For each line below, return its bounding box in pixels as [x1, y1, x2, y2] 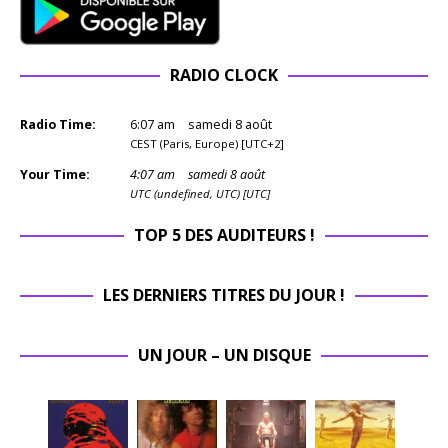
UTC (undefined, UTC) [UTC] [130, 186, 270, 202]
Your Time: [20, 166, 90, 184]
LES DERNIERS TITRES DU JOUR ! [103, 284, 345, 307]
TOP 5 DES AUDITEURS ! [133, 224, 315, 247]
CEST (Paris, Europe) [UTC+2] [130, 136, 284, 152]
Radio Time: [20, 116, 96, 134]
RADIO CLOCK [170, 64, 278, 87]
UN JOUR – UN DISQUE [137, 344, 311, 367]
